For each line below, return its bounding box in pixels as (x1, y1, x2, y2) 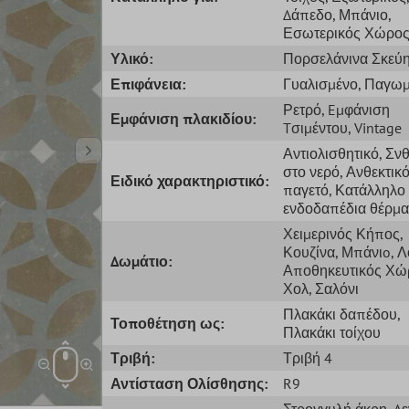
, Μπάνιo (334, 242, 391, 261)
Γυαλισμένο (282, 74, 358, 93)
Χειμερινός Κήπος (282, 224, 400, 243)
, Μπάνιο (331, 5, 388, 24)
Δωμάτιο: (110, 251, 173, 270)
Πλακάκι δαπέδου (282, 304, 397, 323)
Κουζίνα (282, 242, 335, 261)
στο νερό (282, 162, 340, 181)
